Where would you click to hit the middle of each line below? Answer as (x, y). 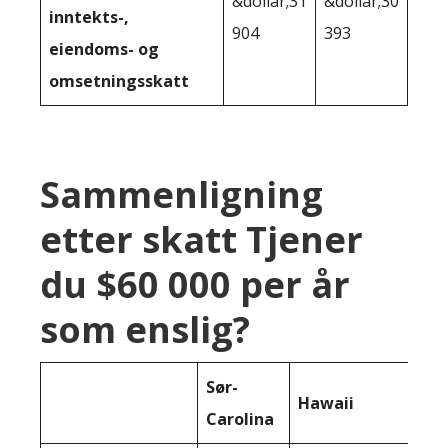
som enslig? (145, 330)
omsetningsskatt (119, 81)
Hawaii (326, 403)
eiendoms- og (104, 49)
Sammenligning (181, 195)
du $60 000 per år (195, 285)
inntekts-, (89, 17)
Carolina (240, 419)
